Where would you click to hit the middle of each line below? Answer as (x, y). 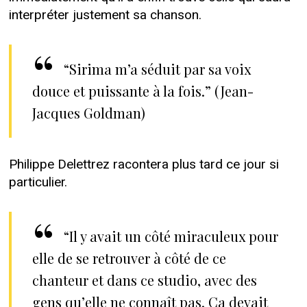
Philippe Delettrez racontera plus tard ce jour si (144, 165)
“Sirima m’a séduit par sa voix (157, 69)
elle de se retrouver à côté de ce (129, 258)
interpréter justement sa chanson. (105, 15)
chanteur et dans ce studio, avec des (144, 280)
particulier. (38, 183)
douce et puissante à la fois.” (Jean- (143, 90)
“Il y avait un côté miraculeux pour (171, 236)
